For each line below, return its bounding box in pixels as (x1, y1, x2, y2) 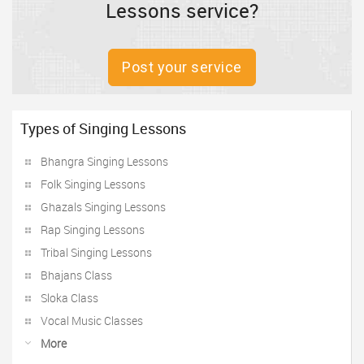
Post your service (122, 58, 242, 76)
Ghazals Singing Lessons (41, 199, 166, 214)
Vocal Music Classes (41, 313, 143, 328)
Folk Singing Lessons (41, 176, 145, 192)
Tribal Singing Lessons (41, 245, 152, 260)
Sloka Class (41, 290, 98, 305)
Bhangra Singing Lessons (41, 154, 168, 169)
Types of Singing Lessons (20, 119, 186, 138)
